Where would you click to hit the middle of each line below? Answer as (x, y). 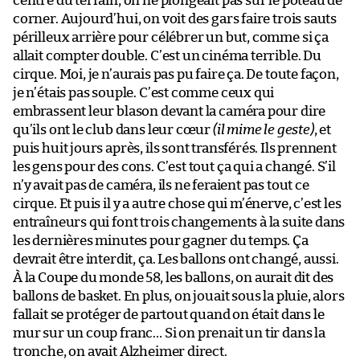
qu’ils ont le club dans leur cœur (113, 129)
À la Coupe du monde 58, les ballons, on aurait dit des (174, 277)
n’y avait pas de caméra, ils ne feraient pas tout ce (161, 185)
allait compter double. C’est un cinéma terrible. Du (167, 55)
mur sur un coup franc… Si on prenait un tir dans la (169, 333)
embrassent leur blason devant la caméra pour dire (170, 111)
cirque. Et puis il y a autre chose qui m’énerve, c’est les (177, 203)
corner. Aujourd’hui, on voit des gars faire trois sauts (175, 18)
